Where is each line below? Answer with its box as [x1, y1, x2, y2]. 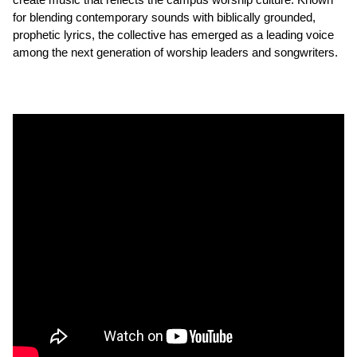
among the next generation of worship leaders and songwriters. [13, 45, 338, 60]
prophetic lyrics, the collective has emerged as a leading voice [13, 28, 334, 42]
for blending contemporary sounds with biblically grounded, [13, 10, 316, 25]
